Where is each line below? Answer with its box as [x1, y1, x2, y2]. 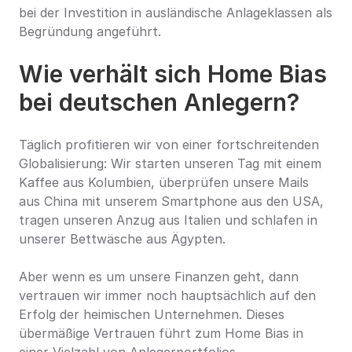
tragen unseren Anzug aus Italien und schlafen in [19, 212, 317, 228]
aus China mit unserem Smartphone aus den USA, [19, 193, 324, 209]
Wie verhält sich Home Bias [19, 60, 327, 88]
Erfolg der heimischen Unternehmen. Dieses [19, 306, 284, 322]
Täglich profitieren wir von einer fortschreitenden [19, 137, 319, 152]
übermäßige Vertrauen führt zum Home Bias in [19, 325, 303, 341]
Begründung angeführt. [19, 24, 161, 39]
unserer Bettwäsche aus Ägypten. [19, 231, 225, 247]
